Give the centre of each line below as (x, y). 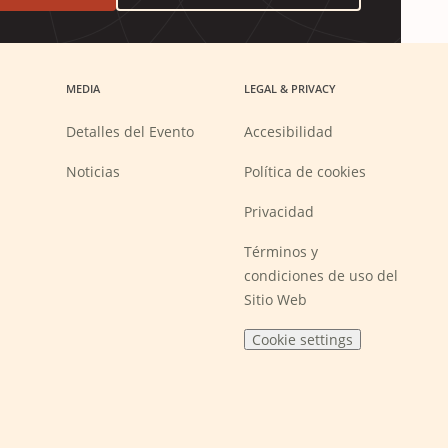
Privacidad (278, 211)
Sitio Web (275, 299)
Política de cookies (304, 171)
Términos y (280, 251)
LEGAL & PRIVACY (289, 88)
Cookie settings (302, 339)
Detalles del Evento (130, 131)
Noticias (93, 171)
